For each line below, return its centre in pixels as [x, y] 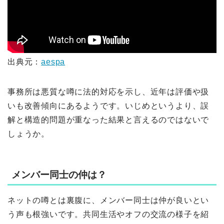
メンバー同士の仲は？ [59, 175]
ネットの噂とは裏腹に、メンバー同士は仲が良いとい [108, 200]
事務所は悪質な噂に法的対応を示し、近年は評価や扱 [108, 91]
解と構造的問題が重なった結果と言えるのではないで [108, 119]
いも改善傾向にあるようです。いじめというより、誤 [108, 105]
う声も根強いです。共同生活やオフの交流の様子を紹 [108, 214]
